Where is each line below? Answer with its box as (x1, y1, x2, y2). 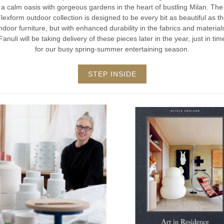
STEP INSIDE (87, 69, 136, 78)
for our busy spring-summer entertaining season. (34, 44, 189, 53)
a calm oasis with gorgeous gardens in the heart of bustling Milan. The (1, 2, 223, 11)
